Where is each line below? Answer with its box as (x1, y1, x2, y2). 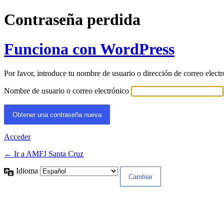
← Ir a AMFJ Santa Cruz (4, 149, 83, 158)
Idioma (16, 166, 40, 175)
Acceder (4, 132, 30, 141)
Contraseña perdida (4, 10, 140, 29)
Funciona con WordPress (4, 39, 174, 58)
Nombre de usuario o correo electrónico (4, 86, 129, 95)
